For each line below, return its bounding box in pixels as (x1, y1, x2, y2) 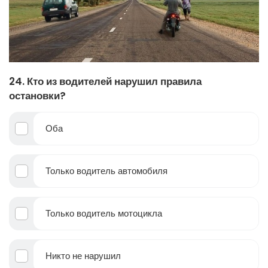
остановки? (9, 89, 66, 103)
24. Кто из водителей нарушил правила (9, 74, 202, 89)
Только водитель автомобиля (45, 165, 167, 178)
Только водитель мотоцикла (45, 207, 162, 220)
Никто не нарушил (45, 249, 121, 263)
